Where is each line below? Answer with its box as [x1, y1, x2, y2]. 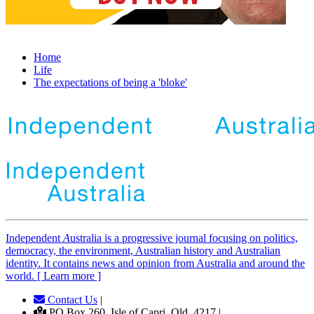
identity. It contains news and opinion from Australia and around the [6, 257, 305, 269]
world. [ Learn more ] [6, 269, 101, 282]
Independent [6, 231, 63, 244]
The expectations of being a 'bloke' [34, 76, 187, 88]
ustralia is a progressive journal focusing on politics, [70, 231, 298, 244]
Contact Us [45, 293, 97, 306]
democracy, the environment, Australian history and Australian [6, 244, 280, 257]
